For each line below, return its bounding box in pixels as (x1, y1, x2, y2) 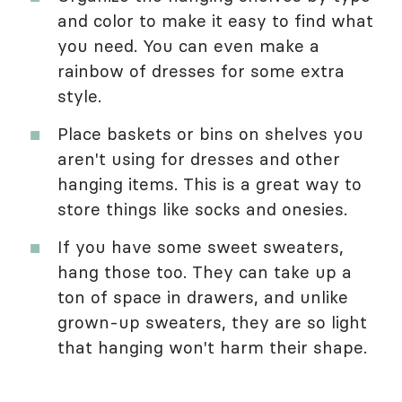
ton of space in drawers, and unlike (57, 285, 348, 308)
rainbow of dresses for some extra (57, 59, 345, 82)
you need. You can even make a (57, 34, 319, 57)
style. (57, 84, 101, 107)
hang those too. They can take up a (57, 260, 352, 283)
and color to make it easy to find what (57, 9, 373, 31)
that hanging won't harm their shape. (57, 336, 367, 358)
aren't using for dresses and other (57, 147, 340, 170)
